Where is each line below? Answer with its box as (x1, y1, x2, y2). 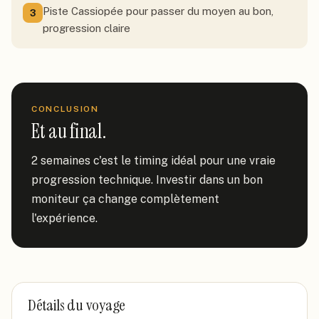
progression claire (43, 22, 130, 34)
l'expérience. (31, 211, 98, 225)
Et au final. (31, 118, 106, 145)
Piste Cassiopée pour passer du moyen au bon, (43, 5, 273, 17)
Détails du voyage (28, 295, 126, 315)
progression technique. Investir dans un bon (31, 173, 263, 187)
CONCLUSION (31, 104, 99, 114)
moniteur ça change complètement (31, 192, 219, 206)
